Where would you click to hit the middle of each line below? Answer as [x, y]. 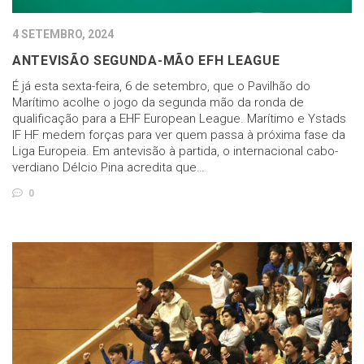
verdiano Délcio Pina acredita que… [108, 167]
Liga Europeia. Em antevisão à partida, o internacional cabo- [175, 151]
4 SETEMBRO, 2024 [63, 34]
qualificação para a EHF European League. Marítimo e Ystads [179, 118]
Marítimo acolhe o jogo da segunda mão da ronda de [158, 102]
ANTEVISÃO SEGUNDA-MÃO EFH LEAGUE [146, 60]
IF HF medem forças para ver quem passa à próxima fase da [179, 134]
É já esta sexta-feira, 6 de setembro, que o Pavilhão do [161, 86]
